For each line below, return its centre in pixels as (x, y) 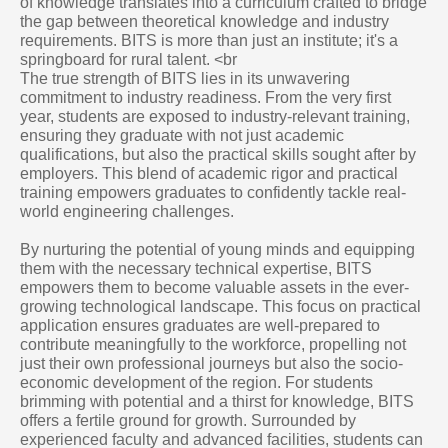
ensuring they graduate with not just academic (182, 135)
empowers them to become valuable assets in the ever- (214, 287)
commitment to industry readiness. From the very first (205, 97)
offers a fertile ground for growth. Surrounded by (188, 420)
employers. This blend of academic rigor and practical (209, 173)
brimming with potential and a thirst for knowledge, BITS (217, 401)
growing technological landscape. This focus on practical (220, 306)
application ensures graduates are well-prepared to (200, 325)
